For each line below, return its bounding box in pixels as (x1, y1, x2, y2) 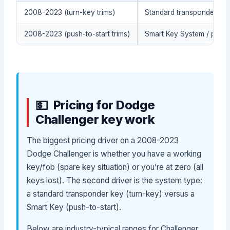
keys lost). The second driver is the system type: (27, 176, 203, 186)
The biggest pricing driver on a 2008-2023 (27, 136, 179, 146)
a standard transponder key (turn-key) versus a (27, 189, 195, 199)
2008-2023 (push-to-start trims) (24, 30, 130, 39)
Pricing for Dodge (53, 97, 155, 112)
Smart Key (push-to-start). (27, 202, 122, 213)
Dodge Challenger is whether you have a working (27, 149, 202, 159)
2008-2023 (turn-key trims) (24, 8, 116, 17)
